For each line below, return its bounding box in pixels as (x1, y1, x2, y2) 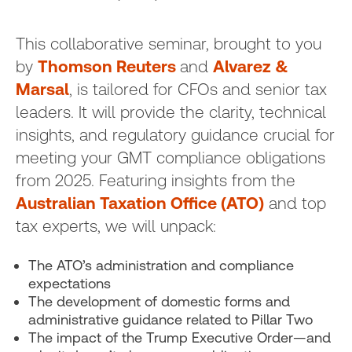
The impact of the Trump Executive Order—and (28, 329, 331, 346)
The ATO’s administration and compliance (28, 257, 294, 273)
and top (264, 193, 326, 213)
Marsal (16, 79, 69, 99)
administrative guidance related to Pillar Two (28, 311, 317, 328)
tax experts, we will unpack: (16, 216, 216, 236)
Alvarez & (213, 57, 288, 76)
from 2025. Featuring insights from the (16, 170, 295, 190)
